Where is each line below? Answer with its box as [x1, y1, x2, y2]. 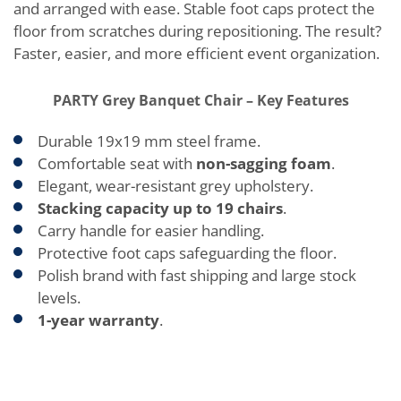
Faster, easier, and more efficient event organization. [13, 43, 380, 64]
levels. [38, 287, 81, 308]
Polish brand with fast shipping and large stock [38, 265, 356, 286]
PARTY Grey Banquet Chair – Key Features [52, 90, 349, 110]
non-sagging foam [196, 153, 331, 174]
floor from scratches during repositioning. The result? [13, 21, 381, 41]
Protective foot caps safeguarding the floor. [38, 243, 337, 263]
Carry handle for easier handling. [38, 220, 264, 241]
